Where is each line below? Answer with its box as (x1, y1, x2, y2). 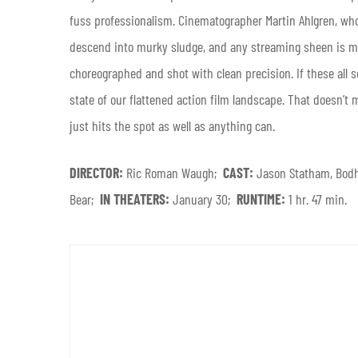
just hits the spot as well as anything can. (70, 116, 275, 134)
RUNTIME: (237, 189, 288, 208)
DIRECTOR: (70, 163, 126, 181)
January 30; (173, 189, 237, 208)
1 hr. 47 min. (288, 189, 347, 208)
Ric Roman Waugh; (126, 163, 223, 181)
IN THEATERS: (100, 189, 173, 208)
